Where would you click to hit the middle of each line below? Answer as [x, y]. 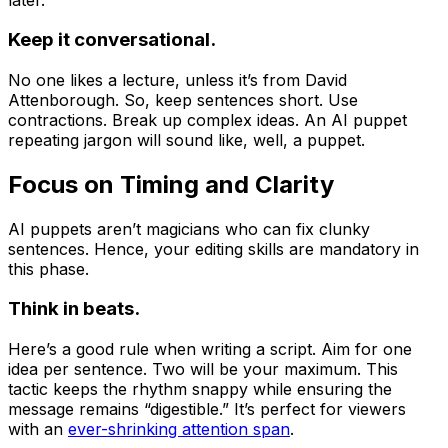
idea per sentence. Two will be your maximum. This [203, 369]
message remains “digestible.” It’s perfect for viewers [207, 409]
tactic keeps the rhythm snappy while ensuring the [200, 389]
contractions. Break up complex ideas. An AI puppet [207, 119]
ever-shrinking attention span [179, 429]
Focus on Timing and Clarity [171, 184]
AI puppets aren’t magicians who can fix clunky [189, 228]
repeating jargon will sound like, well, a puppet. [186, 139]
